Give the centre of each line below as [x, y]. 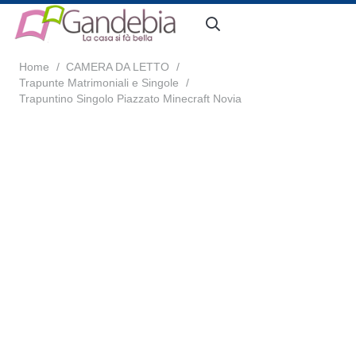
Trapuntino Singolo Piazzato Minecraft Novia [130, 99]
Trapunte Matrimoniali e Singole [99, 83]
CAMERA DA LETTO [118, 67]
